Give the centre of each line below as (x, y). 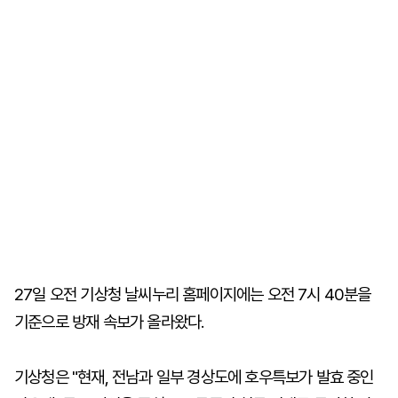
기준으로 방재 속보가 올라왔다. (109, 322)
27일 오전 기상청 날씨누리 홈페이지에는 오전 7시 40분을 (193, 295)
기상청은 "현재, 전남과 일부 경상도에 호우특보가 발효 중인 (194, 377)
